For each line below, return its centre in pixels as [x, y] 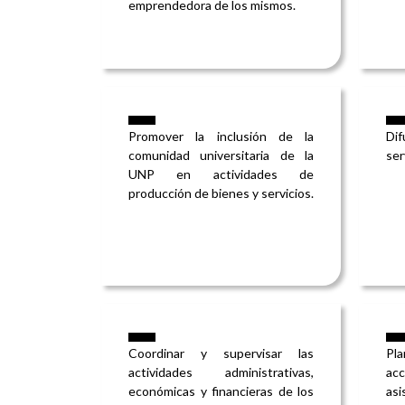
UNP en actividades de [221, 174]
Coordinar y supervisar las [221, 353]
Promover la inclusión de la [221, 137]
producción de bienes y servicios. [221, 193]
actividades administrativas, [221, 372]
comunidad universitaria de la [221, 155]
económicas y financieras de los [221, 391]
